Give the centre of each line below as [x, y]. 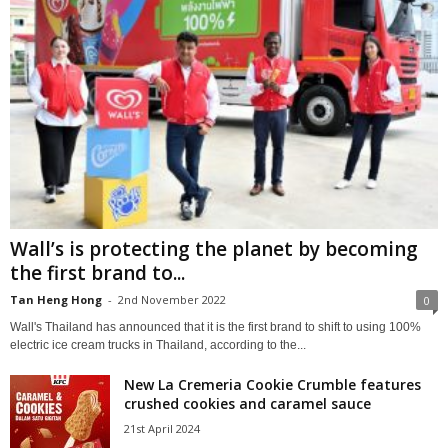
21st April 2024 [162, 429]
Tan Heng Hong [56, 300]
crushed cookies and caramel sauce [247, 404]
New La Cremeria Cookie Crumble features [272, 385]
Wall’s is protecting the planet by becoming [214, 249]
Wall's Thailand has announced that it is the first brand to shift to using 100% [215, 327]
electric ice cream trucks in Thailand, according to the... [158, 345]
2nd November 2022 [172, 300]
